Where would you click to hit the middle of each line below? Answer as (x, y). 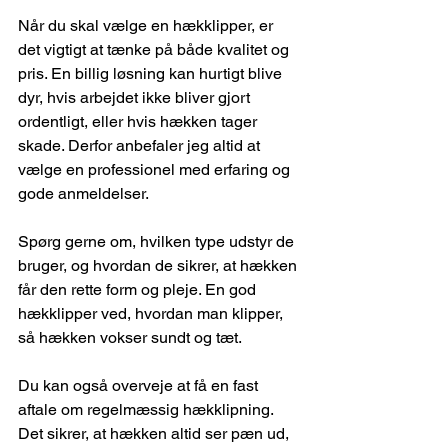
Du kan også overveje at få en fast (140, 386)
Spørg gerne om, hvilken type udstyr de (158, 242)
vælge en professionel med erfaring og (156, 170)
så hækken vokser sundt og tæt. (130, 338)
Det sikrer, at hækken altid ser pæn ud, (155, 434)
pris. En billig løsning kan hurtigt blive (152, 74)
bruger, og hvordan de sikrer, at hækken (159, 266)
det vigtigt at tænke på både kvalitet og (155, 50)
